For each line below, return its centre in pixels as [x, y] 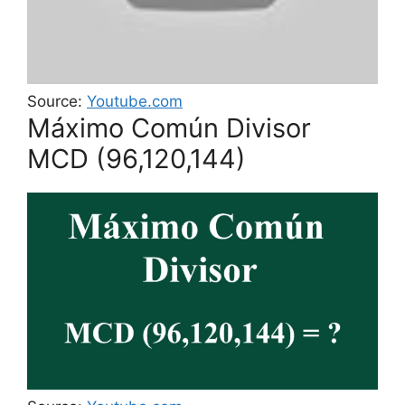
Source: [57, 102]
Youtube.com [135, 102]
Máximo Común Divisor [169, 128]
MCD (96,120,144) [137, 159]
